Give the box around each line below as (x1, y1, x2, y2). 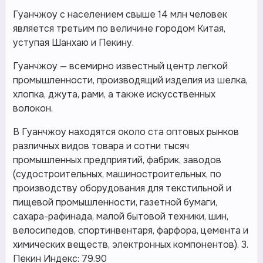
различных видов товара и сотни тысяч (13, 140, 189, 152)
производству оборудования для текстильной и (13, 182, 231, 194)
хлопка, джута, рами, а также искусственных (13, 88, 215, 100)
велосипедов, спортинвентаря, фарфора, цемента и (13, 224, 248, 237)
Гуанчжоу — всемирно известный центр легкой (13, 60, 228, 72)
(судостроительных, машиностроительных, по (13, 168, 221, 180)
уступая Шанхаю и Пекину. (13, 36, 134, 49)
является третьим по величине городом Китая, (13, 22, 225, 35)
